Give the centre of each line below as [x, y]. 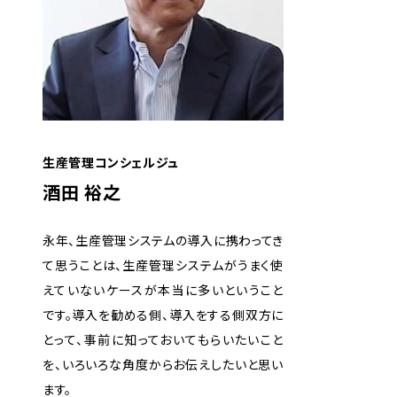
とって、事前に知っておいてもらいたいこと [163, 339]
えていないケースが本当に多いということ [163, 290]
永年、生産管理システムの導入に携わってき [163, 240]
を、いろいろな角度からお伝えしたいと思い [163, 364]
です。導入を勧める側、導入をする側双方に [163, 315]
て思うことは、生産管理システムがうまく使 [163, 265]
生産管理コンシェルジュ [111, 162]
